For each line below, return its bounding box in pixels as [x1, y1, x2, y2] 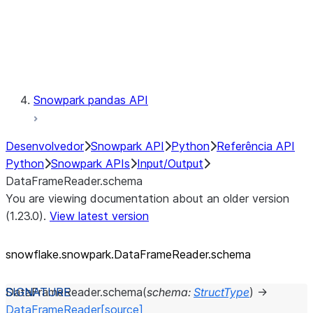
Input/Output [137, 156, 203, 170]
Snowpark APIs [51, 156, 130, 170]
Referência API [217, 139, 295, 153]
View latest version [50, 209, 149, 223]
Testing [89, 58, 128, 72]
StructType [194, 285, 249, 299]
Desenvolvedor [6, 139, 84, 153]
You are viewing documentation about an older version [6, 191, 289, 205]
